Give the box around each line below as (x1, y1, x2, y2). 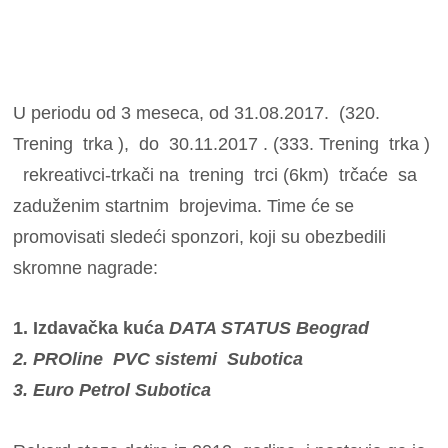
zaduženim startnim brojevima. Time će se (13, 196, 355, 217)
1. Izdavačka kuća (13, 318, 170, 339)
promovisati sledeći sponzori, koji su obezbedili (13, 227, 387, 248)
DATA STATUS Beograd (169, 318, 370, 339)
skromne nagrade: (13, 258, 159, 279)
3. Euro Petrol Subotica (13, 380, 212, 401)
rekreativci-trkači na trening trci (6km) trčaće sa (13, 165, 423, 186)
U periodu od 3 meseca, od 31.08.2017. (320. (13, 103, 381, 124)
